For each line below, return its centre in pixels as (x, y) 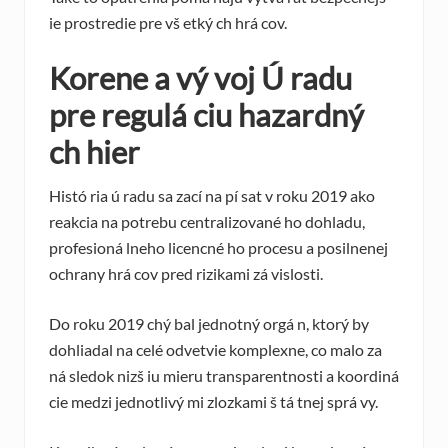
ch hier (94, 152)
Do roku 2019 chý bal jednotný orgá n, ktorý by (209, 324)
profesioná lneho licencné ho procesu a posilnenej (218, 248)
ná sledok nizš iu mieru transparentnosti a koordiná (224, 376)
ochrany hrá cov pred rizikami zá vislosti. (186, 274)
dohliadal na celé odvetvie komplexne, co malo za (215, 350)
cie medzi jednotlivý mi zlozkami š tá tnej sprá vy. (213, 402)
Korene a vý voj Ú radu (200, 78)
